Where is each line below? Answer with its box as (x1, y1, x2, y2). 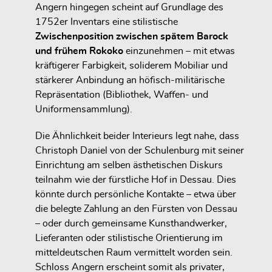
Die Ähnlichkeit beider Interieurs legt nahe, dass (35, 131, 239, 141)
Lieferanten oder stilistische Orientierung (35, 233, 209, 243)
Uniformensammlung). (35, 104, 132, 114)
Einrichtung (35, 160, 87, 171)
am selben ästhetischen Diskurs (87, 160, 223, 171)
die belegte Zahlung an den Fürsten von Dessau (35, 204, 237, 214)
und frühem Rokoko (35, 46, 123, 56)
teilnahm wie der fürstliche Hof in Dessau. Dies (35, 175, 236, 185)
